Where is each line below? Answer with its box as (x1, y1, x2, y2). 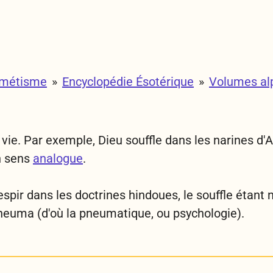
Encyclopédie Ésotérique (62, 74, 194, 89)
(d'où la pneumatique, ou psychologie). (37, 206, 244, 221)
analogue (33, 151, 83, 166)
